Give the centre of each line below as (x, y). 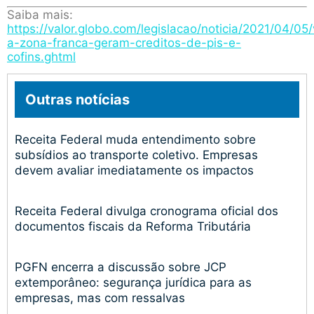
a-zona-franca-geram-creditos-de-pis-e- (124, 42)
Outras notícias (77, 99)
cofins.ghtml (41, 56)
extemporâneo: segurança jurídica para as (133, 282)
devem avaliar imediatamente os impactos (134, 170)
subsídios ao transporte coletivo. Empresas (136, 155)
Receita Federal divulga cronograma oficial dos (146, 211)
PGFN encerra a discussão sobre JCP (121, 267)
